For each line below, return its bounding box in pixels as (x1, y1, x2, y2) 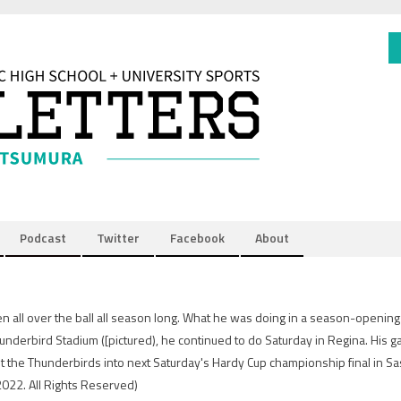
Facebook (170, 228, 225, 247)
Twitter (97, 228, 140, 247)
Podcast (20, 228, 66, 247)
